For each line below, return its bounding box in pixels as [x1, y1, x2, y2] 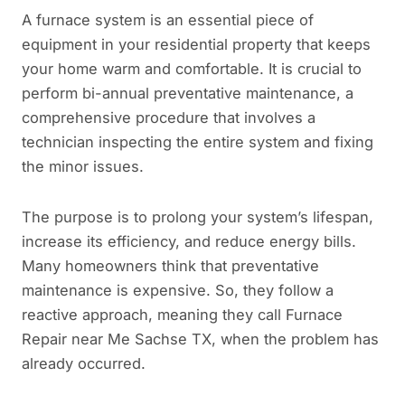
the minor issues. [22, 156, 144, 175]
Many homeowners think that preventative [22, 256, 319, 275]
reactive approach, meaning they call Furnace [22, 305, 343, 324]
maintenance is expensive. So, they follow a [22, 280, 334, 299]
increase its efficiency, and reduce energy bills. [22, 231, 356, 250]
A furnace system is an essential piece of [22, 10, 314, 29]
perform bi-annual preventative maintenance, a [22, 83, 353, 102]
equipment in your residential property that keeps [22, 34, 371, 53]
